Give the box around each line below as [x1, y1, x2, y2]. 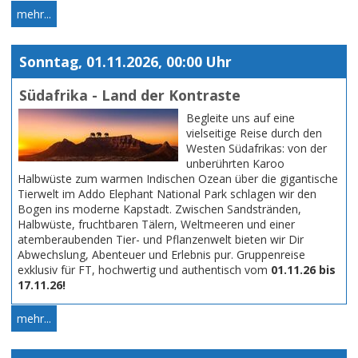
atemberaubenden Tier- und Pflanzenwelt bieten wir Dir [18, 231, 304, 247]
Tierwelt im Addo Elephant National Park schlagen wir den [18, 185, 316, 201]
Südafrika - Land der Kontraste [18, 85, 241, 105]
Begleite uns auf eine [186, 109, 295, 125]
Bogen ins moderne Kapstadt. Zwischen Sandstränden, [18, 201, 301, 217]
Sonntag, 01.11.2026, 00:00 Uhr [18, 52, 232, 72]
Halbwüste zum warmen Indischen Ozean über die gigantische [18, 170, 338, 186]
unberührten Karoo [186, 155, 284, 171]
